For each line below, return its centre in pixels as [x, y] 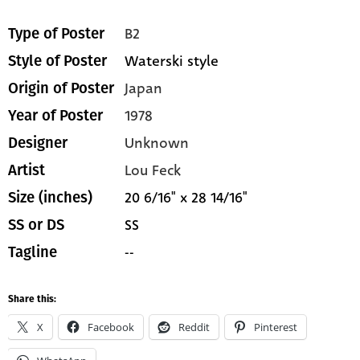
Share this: [32, 300]
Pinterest [276, 327]
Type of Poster [56, 34]
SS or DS [36, 225]
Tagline [33, 253]
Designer [38, 143]
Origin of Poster [61, 89]
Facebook [111, 327]
